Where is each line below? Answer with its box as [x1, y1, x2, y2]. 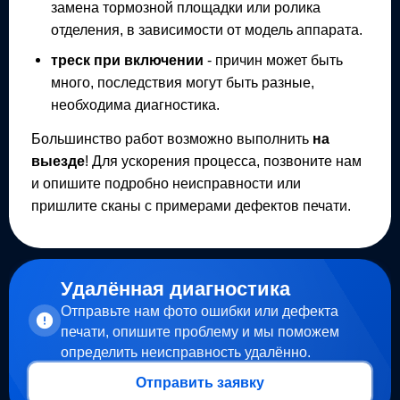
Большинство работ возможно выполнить [30, 130, 312, 146]
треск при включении [51, 51, 204, 68]
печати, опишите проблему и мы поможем [60, 323, 339, 339]
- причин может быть [204, 51, 344, 68]
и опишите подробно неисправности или [30, 175, 301, 191]
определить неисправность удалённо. [60, 344, 311, 360]
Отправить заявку [135, 375, 264, 391]
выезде [30, 153, 85, 169]
